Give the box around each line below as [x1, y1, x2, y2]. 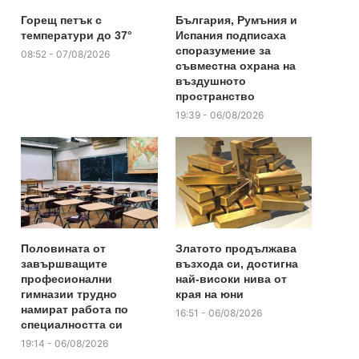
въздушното [175, 75, 246, 88]
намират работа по [21, 303, 129, 317]
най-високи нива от [175, 272, 287, 286]
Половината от [21, 242, 107, 256]
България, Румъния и [175, 14, 297, 27]
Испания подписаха [175, 29, 286, 42]
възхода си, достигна [175, 257, 298, 271]
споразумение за [175, 44, 271, 58]
